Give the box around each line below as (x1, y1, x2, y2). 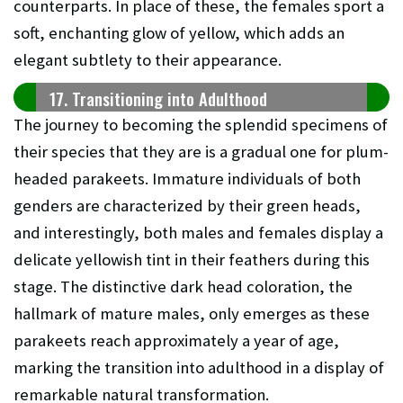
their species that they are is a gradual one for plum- (13, 141, 389, 163)
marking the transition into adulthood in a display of (13, 357, 384, 379)
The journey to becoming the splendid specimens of (13, 114, 388, 136)
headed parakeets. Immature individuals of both (13, 168, 361, 190)
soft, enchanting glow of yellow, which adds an (13, 22, 345, 44)
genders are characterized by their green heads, (13, 195, 361, 217)
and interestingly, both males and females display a (13, 222, 383, 244)
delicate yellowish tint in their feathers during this (13, 249, 370, 271)
